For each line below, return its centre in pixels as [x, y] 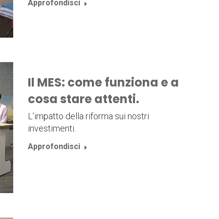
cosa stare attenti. [83, 99]
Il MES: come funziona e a [103, 82]
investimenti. [52, 128]
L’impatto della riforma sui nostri [88, 116]
